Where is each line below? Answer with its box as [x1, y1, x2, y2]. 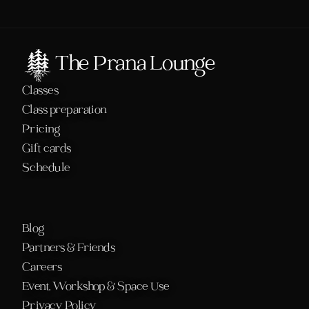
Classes [22, 83, 59, 99]
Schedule [22, 161, 73, 177]
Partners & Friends [22, 241, 115, 257]
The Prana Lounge [55, 51, 215, 79]
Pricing [22, 122, 61, 138]
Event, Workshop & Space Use [22, 279, 170, 295]
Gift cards [22, 141, 71, 157]
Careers [22, 260, 62, 276]
